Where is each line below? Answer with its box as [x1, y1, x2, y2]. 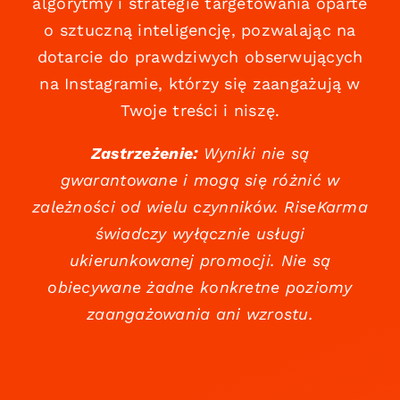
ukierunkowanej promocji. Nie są [69, 251, 331, 271]
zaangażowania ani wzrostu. [86, 304, 314, 324]
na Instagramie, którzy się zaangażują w [39, 74, 361, 94]
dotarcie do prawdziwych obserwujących [37, 47, 363, 67]
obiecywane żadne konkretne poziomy [47, 278, 353, 297]
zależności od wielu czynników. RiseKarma [32, 197, 368, 217]
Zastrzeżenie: [90, 144, 198, 163]
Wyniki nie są [197, 144, 310, 163]
